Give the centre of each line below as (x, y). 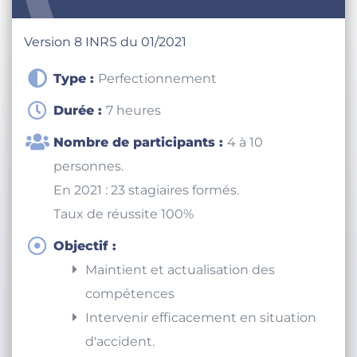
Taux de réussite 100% (124, 230)
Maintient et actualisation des (180, 286)
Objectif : (85, 262)
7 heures (133, 127)
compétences (130, 310)
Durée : (80, 127)
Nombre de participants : (140, 159)
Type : (76, 95)
